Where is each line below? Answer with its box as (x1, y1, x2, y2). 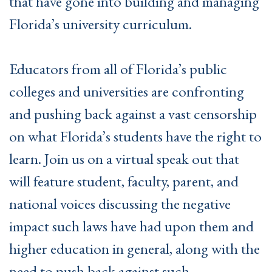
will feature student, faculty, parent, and (9, 171, 239, 191)
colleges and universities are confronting (9, 81, 244, 101)
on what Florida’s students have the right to (9, 126, 262, 146)
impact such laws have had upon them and (9, 216, 254, 236)
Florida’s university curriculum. (9, 13, 195, 33)
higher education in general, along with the (9, 239, 260, 259)
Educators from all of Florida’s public (9, 59, 227, 79)
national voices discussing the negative (9, 194, 231, 214)
